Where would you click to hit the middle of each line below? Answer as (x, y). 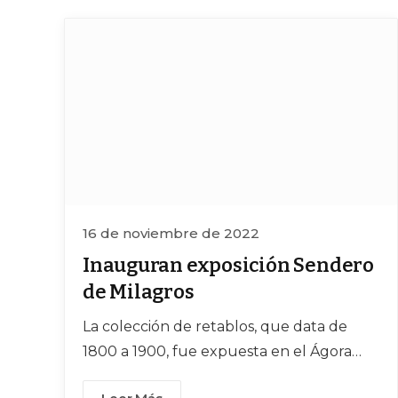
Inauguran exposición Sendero (228, 266)
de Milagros (139, 292)
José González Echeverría (175, 377)
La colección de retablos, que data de (215, 327)
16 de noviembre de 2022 (171, 234)
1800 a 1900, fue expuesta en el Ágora (217, 352)
